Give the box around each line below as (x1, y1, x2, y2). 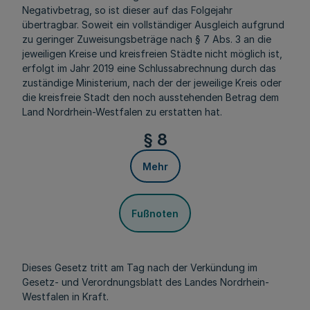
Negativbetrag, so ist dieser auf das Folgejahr (22, 4, 232, 16)
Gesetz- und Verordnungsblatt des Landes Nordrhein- (22, 276, 269, 288)
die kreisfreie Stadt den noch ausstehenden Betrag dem (22, 91, 279, 103)
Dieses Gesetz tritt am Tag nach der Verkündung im (22, 262, 257, 273)
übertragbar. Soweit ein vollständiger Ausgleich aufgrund (22, 19, 284, 30)
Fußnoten (131, 207, 179, 219)
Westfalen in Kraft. (22, 291, 109, 302)
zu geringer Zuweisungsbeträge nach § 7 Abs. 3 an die (22, 33, 271, 45)
